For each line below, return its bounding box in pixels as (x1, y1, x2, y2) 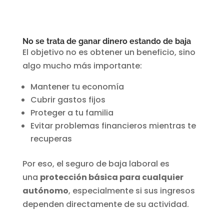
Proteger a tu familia (30, 107, 113, 119)
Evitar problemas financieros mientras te (30, 120, 196, 132)
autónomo (22, 185, 68, 197)
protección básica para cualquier (39, 171, 183, 183)
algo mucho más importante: (22, 60, 142, 72)
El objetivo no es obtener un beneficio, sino (22, 46, 195, 58)
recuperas (30, 133, 72, 145)
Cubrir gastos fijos (30, 94, 105, 106)
